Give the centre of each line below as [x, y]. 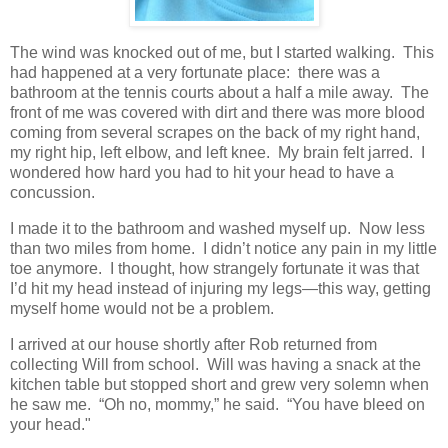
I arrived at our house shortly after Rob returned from [193, 344]
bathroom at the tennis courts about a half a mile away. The [219, 92]
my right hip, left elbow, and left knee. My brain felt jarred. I [217, 152]
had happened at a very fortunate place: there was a [195, 72]
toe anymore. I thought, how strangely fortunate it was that [214, 268]
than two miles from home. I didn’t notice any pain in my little [223, 248]
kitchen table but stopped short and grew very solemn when [219, 384]
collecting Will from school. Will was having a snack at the [215, 364]
